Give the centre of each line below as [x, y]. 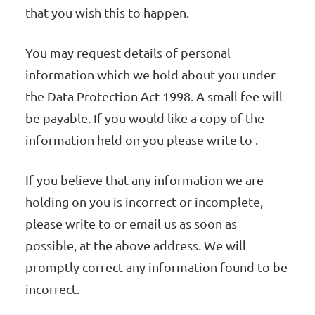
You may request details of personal [128, 53]
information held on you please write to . [142, 140]
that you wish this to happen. [108, 13]
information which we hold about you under [151, 75]
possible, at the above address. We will [136, 245]
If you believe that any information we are [145, 180]
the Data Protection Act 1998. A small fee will [154, 96]
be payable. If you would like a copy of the [145, 118]
